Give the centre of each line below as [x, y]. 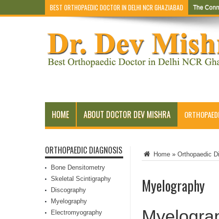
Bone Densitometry [78, 167]
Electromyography [77, 212]
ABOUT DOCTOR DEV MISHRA [127, 114]
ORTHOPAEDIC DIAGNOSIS [84, 150]
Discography [68, 190]
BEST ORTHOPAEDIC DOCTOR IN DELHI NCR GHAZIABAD [117, 7]
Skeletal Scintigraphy [81, 179]
